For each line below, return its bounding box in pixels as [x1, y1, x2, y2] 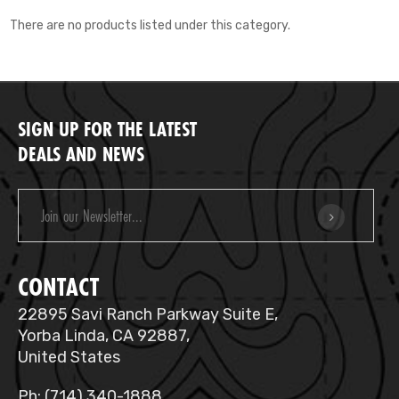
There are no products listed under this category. [10, 18, 290, 34]
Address [18, 209, 64, 225]
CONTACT [18, 270, 99, 305]
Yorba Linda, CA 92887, [18, 326, 190, 346]
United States [18, 347, 120, 368]
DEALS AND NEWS [18, 140, 144, 168]
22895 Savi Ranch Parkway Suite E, [18, 305, 278, 325]
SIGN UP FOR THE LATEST [18, 115, 197, 143]
